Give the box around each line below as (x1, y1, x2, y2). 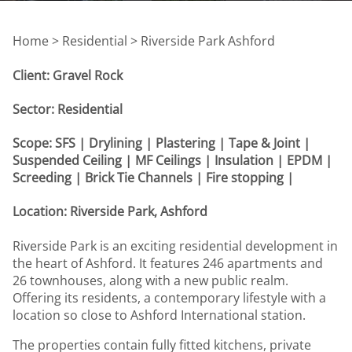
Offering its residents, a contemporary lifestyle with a (13, 288, 326, 306)
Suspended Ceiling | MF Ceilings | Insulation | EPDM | (13, 152, 332, 170)
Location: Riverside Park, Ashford (13, 203, 207, 221)
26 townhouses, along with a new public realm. (13, 271, 288, 289)
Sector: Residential (13, 100, 123, 118)
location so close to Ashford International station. (13, 306, 306, 324)
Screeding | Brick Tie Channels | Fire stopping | (13, 169, 294, 187)
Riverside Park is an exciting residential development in (13, 236, 338, 255)
